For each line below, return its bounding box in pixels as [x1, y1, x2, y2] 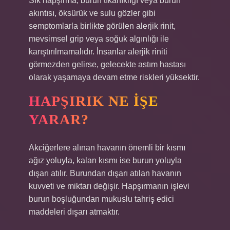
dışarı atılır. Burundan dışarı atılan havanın [29, 169, 181, 178]
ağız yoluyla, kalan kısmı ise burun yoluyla [29, 156, 182, 165]
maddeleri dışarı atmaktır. [29, 207, 120, 216]
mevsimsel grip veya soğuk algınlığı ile [29, 34, 169, 43]
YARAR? [29, 111, 89, 127]
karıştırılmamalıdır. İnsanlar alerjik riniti [29, 47, 167, 56]
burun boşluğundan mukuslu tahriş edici [29, 195, 174, 203]
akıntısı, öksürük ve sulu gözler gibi [29, 9, 156, 17]
